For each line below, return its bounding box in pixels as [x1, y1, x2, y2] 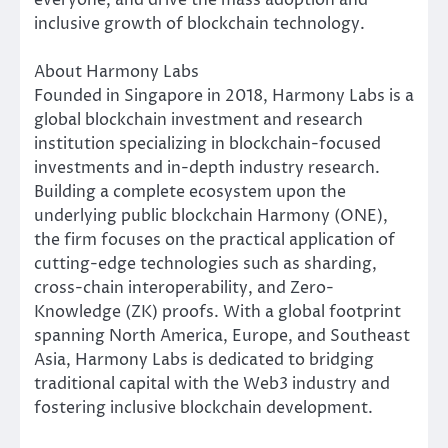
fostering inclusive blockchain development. [34, 396, 373, 419]
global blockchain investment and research [34, 108, 363, 131]
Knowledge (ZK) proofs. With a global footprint [34, 300, 401, 323]
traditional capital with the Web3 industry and [34, 372, 390, 395]
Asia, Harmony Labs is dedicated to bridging [34, 348, 374, 371]
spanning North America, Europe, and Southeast [34, 324, 410, 347]
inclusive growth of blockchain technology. [34, 12, 365, 35]
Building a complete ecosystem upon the [34, 180, 346, 203]
